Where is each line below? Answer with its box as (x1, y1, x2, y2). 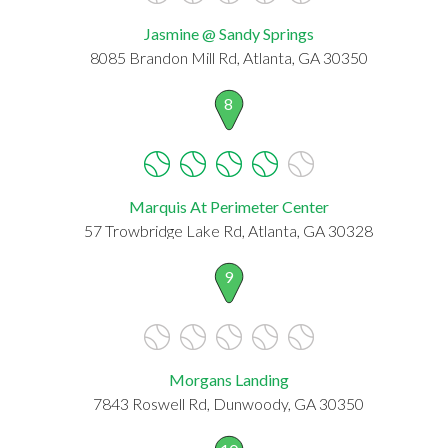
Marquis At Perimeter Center (128, 196, 329, 216)
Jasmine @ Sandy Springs (143, 23, 314, 43)
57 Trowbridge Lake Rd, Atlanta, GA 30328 (84, 220, 373, 240)
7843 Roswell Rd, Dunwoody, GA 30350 (93, 393, 364, 413)
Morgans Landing (168, 369, 289, 389)
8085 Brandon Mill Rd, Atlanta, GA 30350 (89, 47, 368, 67)
